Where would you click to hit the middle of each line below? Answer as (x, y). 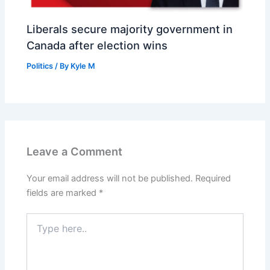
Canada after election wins (97, 45)
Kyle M (83, 66)
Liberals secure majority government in (130, 29)
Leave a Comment (75, 152)
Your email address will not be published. (110, 179)
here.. (37, 231)
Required (213, 179)
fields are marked (63, 193)
